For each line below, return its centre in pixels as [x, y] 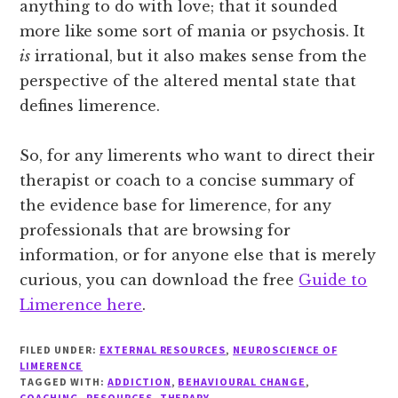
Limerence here [81, 305]
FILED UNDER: [60, 350]
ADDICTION [139, 382]
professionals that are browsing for [155, 231]
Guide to [333, 280]
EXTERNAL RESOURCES [163, 350]
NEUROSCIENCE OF [285, 350]
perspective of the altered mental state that [188, 81]
